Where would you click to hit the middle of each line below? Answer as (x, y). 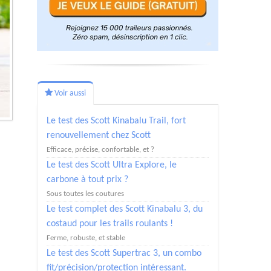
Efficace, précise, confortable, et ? (100, 150)
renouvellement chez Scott (99, 135)
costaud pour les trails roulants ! (110, 224)
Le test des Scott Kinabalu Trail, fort (116, 121)
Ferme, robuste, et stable (86, 238)
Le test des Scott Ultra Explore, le (112, 165)
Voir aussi (69, 93)
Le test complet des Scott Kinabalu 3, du (125, 209)
